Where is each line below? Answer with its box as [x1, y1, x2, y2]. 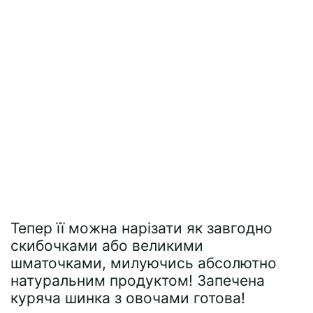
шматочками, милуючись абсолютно [10, 254, 277, 272]
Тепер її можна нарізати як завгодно [10, 219, 272, 237]
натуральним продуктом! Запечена [10, 272, 265, 289]
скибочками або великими [10, 237, 203, 254]
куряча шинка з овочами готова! [10, 289, 245, 307]
